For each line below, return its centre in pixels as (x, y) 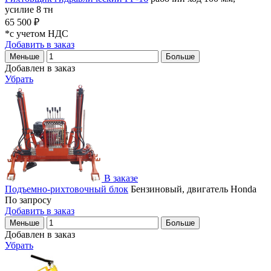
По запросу (28, 200)
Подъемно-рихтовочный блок (67, 189)
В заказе (121, 178)
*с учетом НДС (37, 33)
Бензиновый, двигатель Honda (192, 189)
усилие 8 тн (29, 9)
